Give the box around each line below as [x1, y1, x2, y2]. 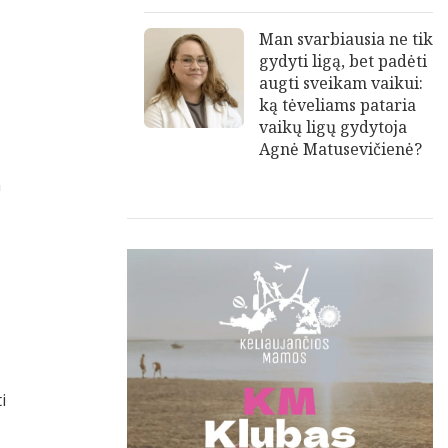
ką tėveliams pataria [259, 94, 416, 117]
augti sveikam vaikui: [259, 72, 423, 95]
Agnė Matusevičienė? [259, 138, 422, 161]
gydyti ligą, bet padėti [259, 50, 427, 73]
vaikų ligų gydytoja [259, 116, 407, 139]
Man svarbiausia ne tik [259, 28, 433, 51]
